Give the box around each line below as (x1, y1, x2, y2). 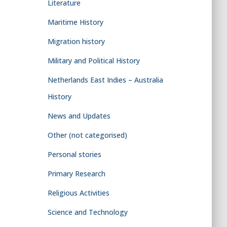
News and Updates (47, 111, 110, 121)
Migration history (47, 36, 105, 46)
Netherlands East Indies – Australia (47, 75, 163, 85)
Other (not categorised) (47, 130, 127, 140)
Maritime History (47, 17, 103, 27)
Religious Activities (47, 188, 109, 198)
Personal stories (47, 149, 101, 159)
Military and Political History (47, 56, 140, 65)
